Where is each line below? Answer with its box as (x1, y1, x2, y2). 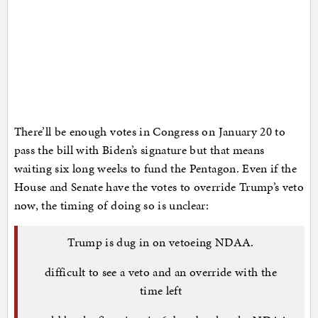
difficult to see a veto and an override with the (45, 263, 277, 281)
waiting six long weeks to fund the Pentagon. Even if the (13, 159, 297, 177)
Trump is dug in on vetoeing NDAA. (67, 234, 254, 251)
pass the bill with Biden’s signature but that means (13, 141, 265, 158)
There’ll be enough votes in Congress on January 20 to (13, 122, 286, 140)
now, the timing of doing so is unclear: (13, 196, 209, 214)
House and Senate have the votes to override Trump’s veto (13, 177, 305, 195)
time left (139, 282, 182, 300)
